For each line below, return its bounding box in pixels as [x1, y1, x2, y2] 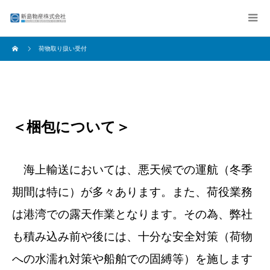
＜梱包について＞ [12, 119, 130, 135]
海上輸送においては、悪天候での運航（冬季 [12, 163, 253, 176]
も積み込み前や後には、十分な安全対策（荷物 [12, 230, 253, 243]
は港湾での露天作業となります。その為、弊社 [12, 208, 253, 221]
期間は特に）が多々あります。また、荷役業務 [12, 186, 253, 198]
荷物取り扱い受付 [39, 45, 87, 52]
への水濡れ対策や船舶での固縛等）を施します [12, 253, 253, 265]
